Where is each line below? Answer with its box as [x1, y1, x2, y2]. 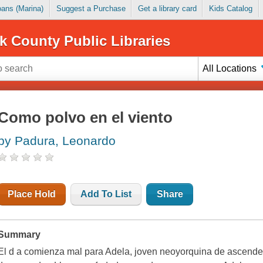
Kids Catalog [208, 4, 252, 14]
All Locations [203, 63, 257, 73]
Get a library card [137, 4, 197, 14]
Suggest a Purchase [56, 4, 126, 14]
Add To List [80, 189, 132, 200]
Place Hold [8, 189, 56, 200]
